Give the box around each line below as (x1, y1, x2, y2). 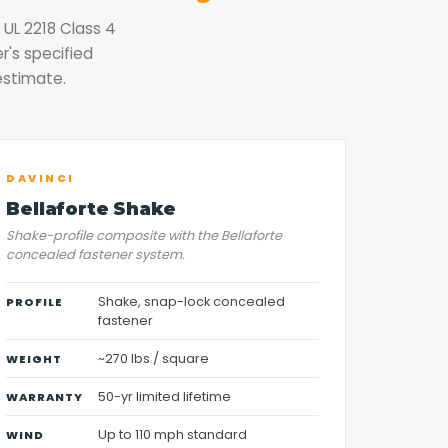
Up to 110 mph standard (98, 426, 248, 443)
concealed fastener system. (6, 246, 186, 263)
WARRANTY (6, 389, 84, 405)
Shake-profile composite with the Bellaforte (6, 227, 283, 244)
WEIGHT (6, 351, 63, 367)
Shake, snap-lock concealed (98, 293, 286, 310)
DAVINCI (6, 171, 75, 186)
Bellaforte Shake (6, 198, 177, 219)
